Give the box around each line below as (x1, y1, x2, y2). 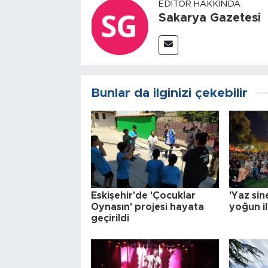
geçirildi (90, 213, 129, 223)
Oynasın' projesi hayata (90, 202, 204, 212)
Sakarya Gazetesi (158, 12, 261, 25)
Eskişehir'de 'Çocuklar (90, 190, 196, 200)
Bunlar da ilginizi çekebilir (90, 87, 248, 100)
